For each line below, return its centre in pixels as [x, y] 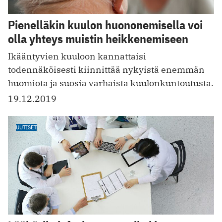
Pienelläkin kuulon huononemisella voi [105, 25]
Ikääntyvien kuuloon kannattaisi [77, 56]
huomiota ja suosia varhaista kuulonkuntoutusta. [111, 83]
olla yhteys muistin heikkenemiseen [98, 38]
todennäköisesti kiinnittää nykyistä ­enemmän [106, 69]
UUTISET [26, 127]
